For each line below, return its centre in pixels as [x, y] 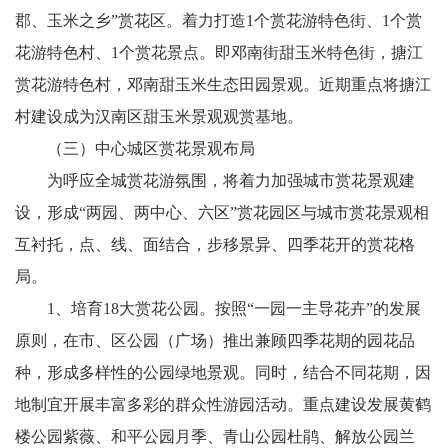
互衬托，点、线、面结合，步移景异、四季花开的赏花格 [215, 244]
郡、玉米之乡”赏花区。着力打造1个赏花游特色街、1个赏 [218, 20]
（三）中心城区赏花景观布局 [139, 148]
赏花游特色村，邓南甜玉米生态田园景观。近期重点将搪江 [223, 84]
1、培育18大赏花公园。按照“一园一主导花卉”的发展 [218, 308]
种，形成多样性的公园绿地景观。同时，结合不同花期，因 [223, 372]
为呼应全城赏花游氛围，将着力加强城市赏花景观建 [215, 180]
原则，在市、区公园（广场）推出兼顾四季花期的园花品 [215, 340]
